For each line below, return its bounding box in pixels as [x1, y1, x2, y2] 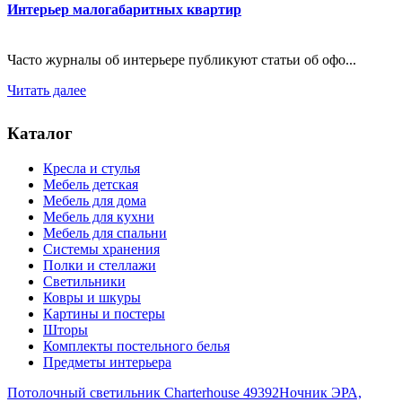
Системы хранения [43, 240, 160, 257]
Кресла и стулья [43, 160, 140, 176]
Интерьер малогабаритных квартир [7, 2, 241, 18]
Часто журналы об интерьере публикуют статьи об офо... [7, 51, 356, 67]
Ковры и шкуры [43, 289, 141, 305]
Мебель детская [43, 176, 138, 192]
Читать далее [7, 82, 86, 98]
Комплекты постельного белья [43, 337, 230, 354]
